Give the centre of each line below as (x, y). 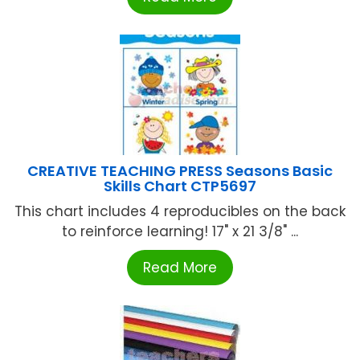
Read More (180, 268)
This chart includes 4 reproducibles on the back (180, 212)
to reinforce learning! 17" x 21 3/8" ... (180, 232)
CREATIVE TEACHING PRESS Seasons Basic (180, 171)
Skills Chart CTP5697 (180, 186)
